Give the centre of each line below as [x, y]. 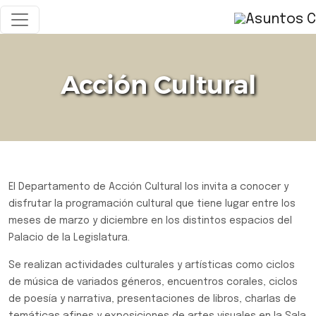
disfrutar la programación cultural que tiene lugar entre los [152, 204]
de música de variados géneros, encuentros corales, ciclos [153, 282]
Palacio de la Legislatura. [69, 238]
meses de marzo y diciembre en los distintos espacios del [150, 221]
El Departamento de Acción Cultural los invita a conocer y [148, 187]
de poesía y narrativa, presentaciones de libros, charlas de [152, 299]
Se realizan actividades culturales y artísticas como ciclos [152, 265]
